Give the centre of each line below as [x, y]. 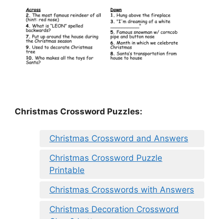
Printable [67, 170]
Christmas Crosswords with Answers [122, 190]
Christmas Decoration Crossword [114, 209]
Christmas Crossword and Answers [119, 139]
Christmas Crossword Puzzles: [78, 111]
